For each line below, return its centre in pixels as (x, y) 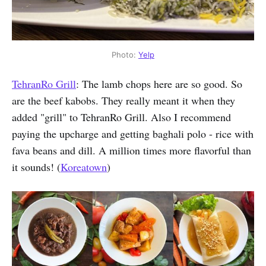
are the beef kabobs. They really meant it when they (123, 101)
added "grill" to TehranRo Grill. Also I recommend (121, 117)
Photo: (125, 54)
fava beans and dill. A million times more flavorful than (132, 151)
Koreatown (84, 167)
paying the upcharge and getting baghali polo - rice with (133, 134)
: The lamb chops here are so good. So (159, 84)
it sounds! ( (36, 167)
